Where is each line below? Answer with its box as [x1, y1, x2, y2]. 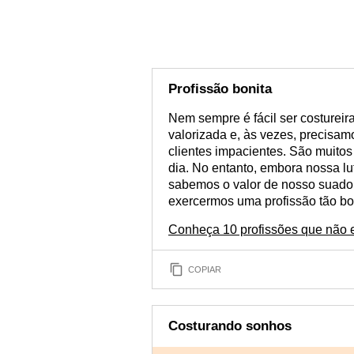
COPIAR [188, 264, 221, 274]
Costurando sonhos [168, 318, 292, 333]
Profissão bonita [168, 81, 272, 96]
